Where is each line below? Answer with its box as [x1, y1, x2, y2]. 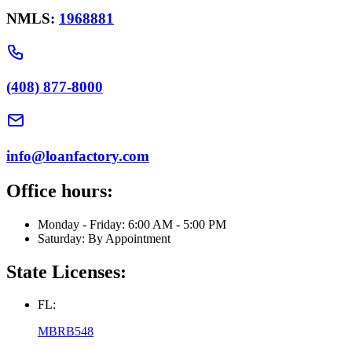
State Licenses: [6, 261, 126, 282]
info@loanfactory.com [6, 147, 149, 164]
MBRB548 [38, 324, 93, 339]
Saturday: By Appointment [38, 231, 170, 245]
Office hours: [6, 180, 113, 201]
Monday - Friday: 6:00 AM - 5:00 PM [38, 217, 226, 231]
